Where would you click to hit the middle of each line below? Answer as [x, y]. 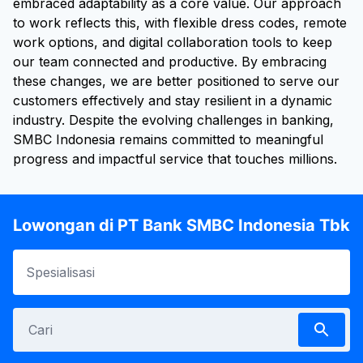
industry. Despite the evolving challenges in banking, [173, 120]
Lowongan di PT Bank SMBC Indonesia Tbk [181, 225]
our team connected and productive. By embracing [170, 62]
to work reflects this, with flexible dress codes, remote [180, 23]
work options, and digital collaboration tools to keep [173, 42]
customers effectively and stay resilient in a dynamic [173, 100]
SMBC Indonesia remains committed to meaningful [168, 139]
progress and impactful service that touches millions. [175, 159]
